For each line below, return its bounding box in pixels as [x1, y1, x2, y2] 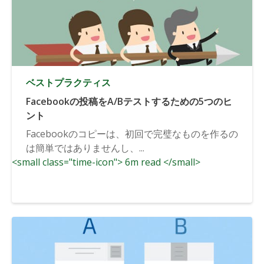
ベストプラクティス [26, 75, 111, 89]
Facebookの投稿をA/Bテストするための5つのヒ [26, 94, 232, 108]
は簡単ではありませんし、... [26, 141, 144, 154]
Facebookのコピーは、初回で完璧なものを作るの [26, 127, 238, 140]
